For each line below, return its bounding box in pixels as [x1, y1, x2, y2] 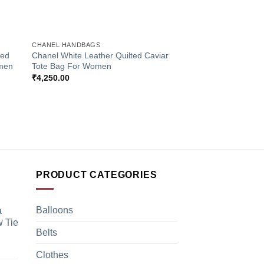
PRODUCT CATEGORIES [36, 169, 157, 180]
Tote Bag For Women [32, 61, 112, 71]
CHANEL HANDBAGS [32, 41, 101, 48]
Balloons [36, 205, 73, 216]
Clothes [36, 250, 68, 260]
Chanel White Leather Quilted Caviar [32, 50, 169, 60]
